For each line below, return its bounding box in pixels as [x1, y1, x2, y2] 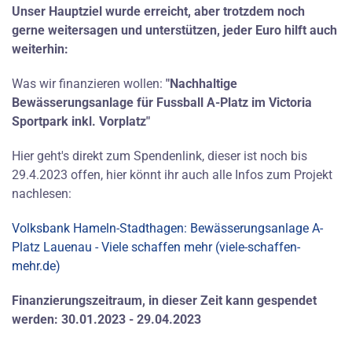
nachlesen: [12, 185, 71, 201]
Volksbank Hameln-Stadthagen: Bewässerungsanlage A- [12, 220, 323, 236]
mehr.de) [12, 258, 60, 273]
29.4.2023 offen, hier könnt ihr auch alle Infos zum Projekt [12, 167, 332, 182]
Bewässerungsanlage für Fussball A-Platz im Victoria [12, 94, 312, 110]
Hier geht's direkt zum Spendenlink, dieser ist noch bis [12, 148, 307, 163]
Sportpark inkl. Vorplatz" [12, 113, 150, 129]
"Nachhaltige [166, 75, 237, 91]
